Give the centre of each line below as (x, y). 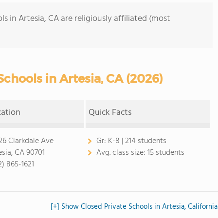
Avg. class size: (122, 153)
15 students (166, 153)
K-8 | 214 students (137, 141)
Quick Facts (110, 113)
